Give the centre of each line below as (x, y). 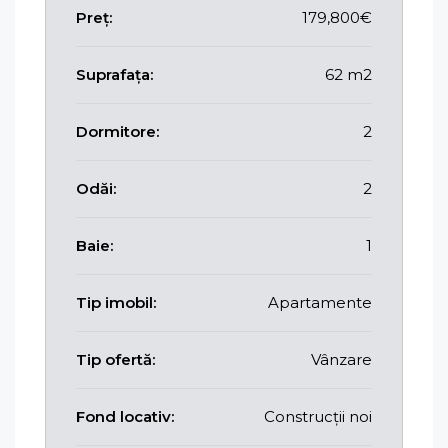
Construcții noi (318, 416)
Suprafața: (114, 74)
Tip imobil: (116, 302)
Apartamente (320, 302)
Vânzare (341, 359)
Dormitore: (117, 131)
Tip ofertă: (115, 359)
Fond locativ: (125, 416)
